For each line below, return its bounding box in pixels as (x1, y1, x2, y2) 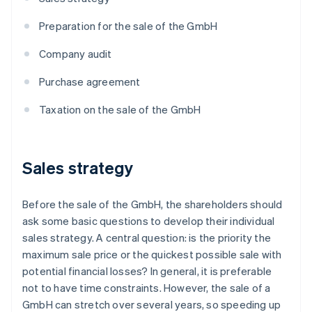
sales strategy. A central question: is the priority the (22, 231, 272, 245)
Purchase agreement (39, 75, 141, 89)
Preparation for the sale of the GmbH (39, 19, 218, 33)
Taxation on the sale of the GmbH (39, 102, 201, 117)
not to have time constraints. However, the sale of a (22, 281, 271, 295)
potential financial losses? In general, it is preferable (22, 264, 272, 279)
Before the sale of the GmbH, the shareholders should (22, 197, 283, 212)
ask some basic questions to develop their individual (22, 214, 275, 228)
